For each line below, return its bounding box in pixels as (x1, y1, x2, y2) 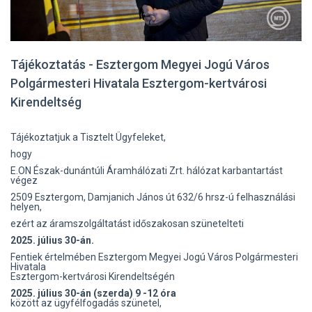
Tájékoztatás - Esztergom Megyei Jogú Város (10, 57, 270, 72)
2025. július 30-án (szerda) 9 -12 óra (10, 288, 176, 299)
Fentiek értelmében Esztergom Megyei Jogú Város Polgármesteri (10, 251, 298, 263)
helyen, (10, 201, 42, 212)
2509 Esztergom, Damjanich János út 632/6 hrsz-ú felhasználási (10, 192, 295, 203)
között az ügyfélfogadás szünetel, (10, 297, 162, 309)
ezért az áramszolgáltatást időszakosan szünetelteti (10, 218, 244, 229)
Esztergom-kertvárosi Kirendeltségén (10, 271, 175, 282)
